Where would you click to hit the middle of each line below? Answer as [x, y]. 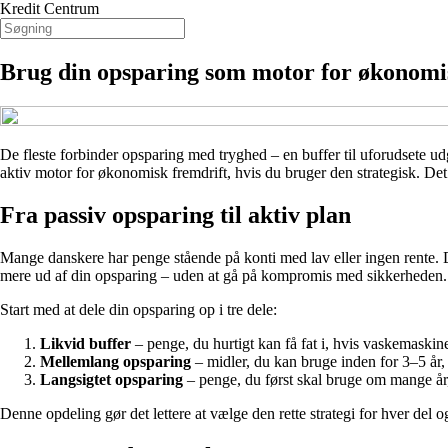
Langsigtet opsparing [111, 379]
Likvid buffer [85, 343]
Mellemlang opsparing [115, 361]
